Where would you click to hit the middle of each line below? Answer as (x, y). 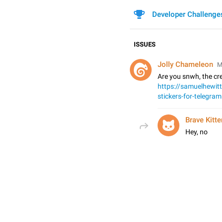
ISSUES (145, 44)
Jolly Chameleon (185, 64)
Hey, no (196, 132)
